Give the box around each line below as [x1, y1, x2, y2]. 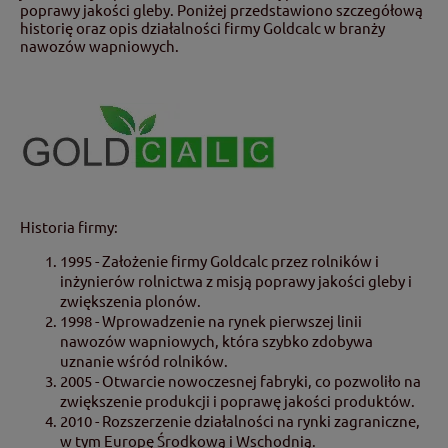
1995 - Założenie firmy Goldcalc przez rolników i [60, 250, 379, 270]
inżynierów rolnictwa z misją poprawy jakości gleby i [60, 270, 412, 290]
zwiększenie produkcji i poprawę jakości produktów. [60, 390, 415, 410]
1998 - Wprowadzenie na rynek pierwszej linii [60, 310, 362, 330]
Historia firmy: [20, 216, 118, 236]
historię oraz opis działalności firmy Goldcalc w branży [20, 17, 385, 37]
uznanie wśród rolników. [60, 350, 228, 370]
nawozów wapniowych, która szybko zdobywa [60, 330, 373, 350]
